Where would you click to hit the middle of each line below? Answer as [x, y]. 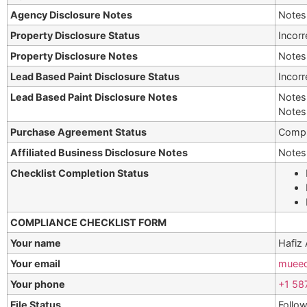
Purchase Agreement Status [79, 132]
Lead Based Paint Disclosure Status [95, 77]
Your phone [38, 284]
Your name [36, 243]
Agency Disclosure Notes [72, 15]
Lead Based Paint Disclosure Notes [94, 97]
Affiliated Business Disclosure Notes [99, 153]
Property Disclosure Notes [74, 56]
